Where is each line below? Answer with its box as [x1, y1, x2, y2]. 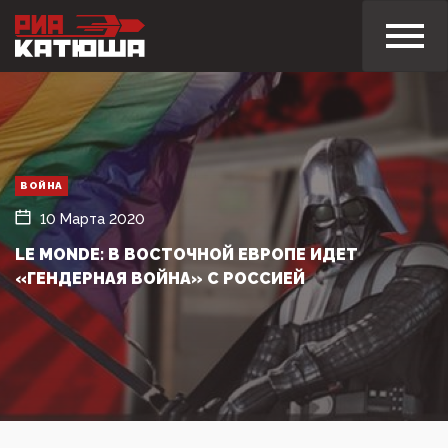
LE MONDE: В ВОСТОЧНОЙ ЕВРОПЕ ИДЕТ [15, 244, 358, 264]
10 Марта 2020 [40, 210, 145, 227]
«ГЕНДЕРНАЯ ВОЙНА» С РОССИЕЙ [15, 268, 305, 288]
